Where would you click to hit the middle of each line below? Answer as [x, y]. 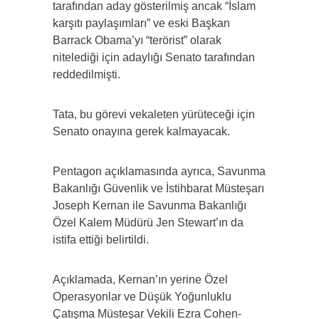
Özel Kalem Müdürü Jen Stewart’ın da [148, 223]
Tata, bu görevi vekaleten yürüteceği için [154, 115]
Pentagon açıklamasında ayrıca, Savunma [159, 172]
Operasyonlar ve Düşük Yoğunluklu [142, 297]
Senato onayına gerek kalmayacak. [141, 132]
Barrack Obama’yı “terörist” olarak [137, 41]
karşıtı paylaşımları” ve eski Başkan [141, 23]
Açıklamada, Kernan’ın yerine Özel [140, 280]
